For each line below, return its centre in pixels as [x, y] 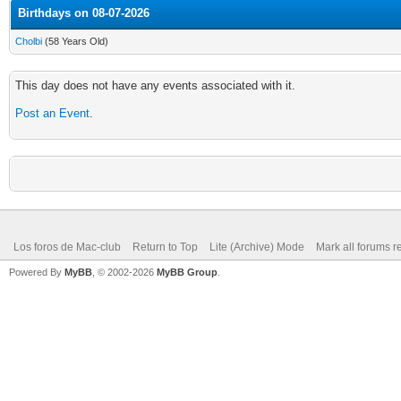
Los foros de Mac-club [67, 247]
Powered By [37, 272]
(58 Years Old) [75, 41]
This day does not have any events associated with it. [155, 85]
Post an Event [52, 113]
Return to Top [165, 247]
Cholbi [29, 41]
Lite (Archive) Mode [257, 247]
